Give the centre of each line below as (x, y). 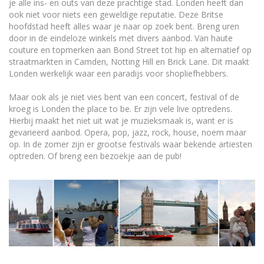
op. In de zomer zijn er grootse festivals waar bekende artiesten (131, 144)
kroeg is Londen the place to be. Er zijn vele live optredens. (121, 109)
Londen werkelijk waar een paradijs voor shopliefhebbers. (118, 74)
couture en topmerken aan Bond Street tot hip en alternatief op (130, 50)
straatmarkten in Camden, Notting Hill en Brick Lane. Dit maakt (129, 62)
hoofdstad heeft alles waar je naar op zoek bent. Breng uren (124, 27)
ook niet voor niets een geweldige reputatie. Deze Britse (116, 15)
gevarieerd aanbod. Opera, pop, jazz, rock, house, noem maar (128, 133)
